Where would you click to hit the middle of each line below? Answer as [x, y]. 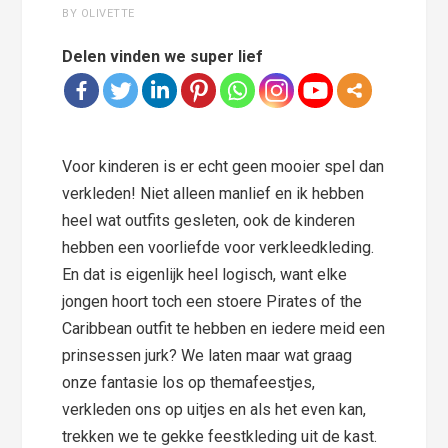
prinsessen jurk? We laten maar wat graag [207, 356]
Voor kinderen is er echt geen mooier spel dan [223, 167]
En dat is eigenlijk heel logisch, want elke [205, 275]
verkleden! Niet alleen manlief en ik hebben [213, 194]
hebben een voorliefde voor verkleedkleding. [218, 248]
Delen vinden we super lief [163, 57]
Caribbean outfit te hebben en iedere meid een [224, 329]
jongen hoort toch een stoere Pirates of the [212, 302]
